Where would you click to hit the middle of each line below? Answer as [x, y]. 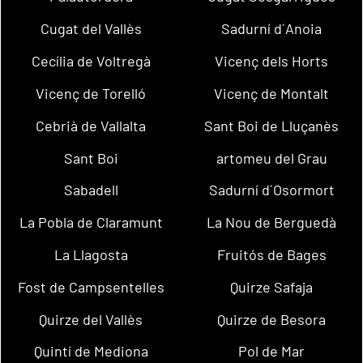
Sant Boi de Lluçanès [272, 125]
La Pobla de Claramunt [91, 222]
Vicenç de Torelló [91, 93]
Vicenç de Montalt [272, 93]
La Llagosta [91, 254]
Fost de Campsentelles [91, 286]
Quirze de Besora [272, 319]
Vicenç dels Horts [272, 61]
